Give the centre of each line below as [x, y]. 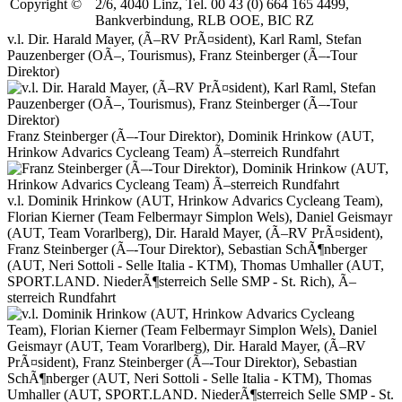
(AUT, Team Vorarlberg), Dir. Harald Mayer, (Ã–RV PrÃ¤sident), [195, 233]
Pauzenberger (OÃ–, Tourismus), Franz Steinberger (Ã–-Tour [182, 56]
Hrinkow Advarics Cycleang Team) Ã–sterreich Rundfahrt [173, 153]
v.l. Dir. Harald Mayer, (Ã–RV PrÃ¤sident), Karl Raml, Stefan [184, 39]
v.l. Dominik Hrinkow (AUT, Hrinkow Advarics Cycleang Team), [195, 201]
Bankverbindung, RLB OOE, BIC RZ [205, 21]
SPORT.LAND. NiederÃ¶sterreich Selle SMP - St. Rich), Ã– [182, 282]
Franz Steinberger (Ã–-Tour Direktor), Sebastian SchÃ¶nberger [187, 249]
